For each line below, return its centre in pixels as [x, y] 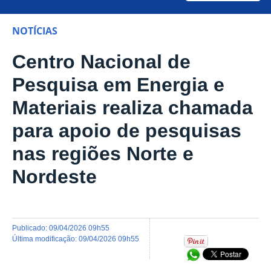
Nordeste [54, 177]
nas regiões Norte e [103, 154]
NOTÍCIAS [35, 31]
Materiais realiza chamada [132, 108]
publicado [31, 227]
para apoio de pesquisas [127, 131]
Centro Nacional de [101, 62]
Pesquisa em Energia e [118, 85]
